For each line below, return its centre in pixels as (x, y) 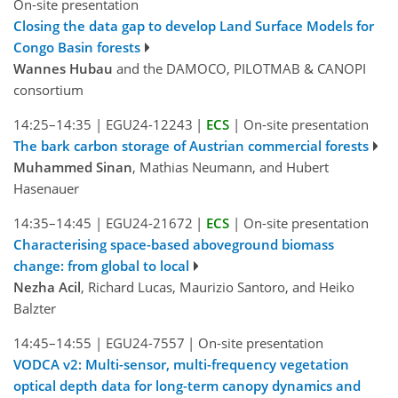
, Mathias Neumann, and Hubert (231, 167)
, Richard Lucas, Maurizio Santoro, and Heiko (218, 287)
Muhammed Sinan (73, 167)
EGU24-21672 (149, 223)
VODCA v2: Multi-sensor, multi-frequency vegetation (181, 365)
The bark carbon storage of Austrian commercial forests (191, 146)
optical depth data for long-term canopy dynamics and (187, 386)
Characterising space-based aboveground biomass (174, 245)
